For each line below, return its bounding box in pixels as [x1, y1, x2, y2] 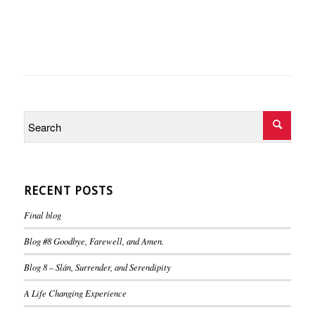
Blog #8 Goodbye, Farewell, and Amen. [23, 234, 164, 247]
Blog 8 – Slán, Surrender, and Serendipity [23, 260, 171, 273]
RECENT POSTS [23, 184, 113, 198]
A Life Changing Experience [23, 286, 127, 299]
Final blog [23, 208, 61, 221]
